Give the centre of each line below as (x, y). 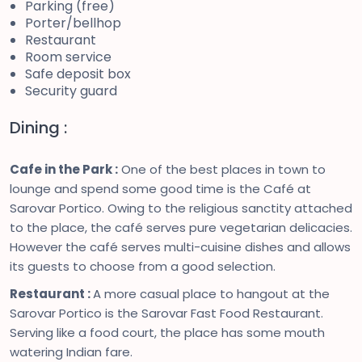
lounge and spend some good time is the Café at (160, 189)
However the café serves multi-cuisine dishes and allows (180, 247)
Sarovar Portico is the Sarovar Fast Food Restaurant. (166, 313)
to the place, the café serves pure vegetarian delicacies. (181, 227)
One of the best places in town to (222, 169)
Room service (68, 57)
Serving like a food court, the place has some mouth (167, 333)
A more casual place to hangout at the (211, 294)
